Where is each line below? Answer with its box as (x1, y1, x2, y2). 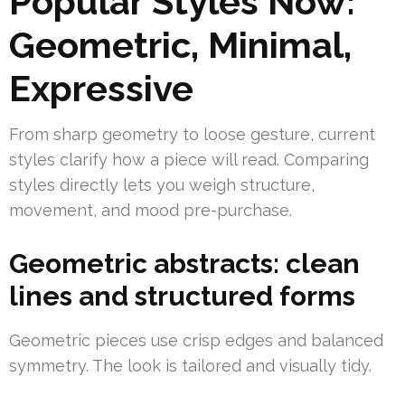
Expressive (9, 67, 193, 110)
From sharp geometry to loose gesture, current (9, 125, 375, 145)
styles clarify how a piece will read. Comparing (9, 150, 369, 170)
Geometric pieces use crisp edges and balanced (9, 331, 383, 351)
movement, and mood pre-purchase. (9, 201, 292, 221)
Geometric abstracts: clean (9, 248, 360, 280)
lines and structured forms (9, 280, 355, 313)
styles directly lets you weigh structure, (9, 175, 315, 195)
